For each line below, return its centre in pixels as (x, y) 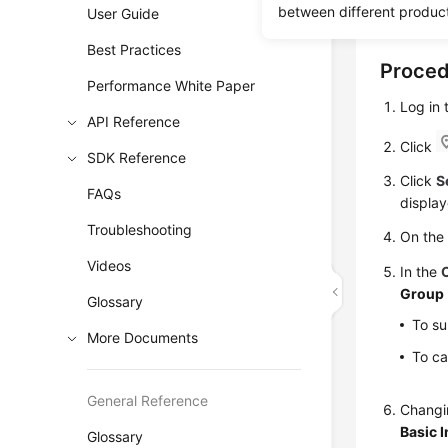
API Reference (134, 121)
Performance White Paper (171, 85)
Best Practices (134, 49)
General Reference (148, 400)
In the (421, 271)
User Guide (123, 13)
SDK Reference (137, 157)
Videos (109, 265)
